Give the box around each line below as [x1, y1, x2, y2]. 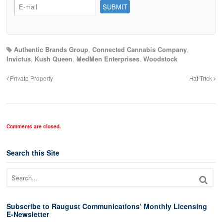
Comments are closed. [6, 122, 61, 130]
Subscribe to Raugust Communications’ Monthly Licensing [6, 201, 207, 212]
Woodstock [143, 54, 177, 63]
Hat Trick [189, 74, 214, 82]
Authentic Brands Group [14, 44, 88, 54]
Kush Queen [35, 54, 72, 63]
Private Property [8, 74, 53, 82]
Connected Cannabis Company [92, 44, 187, 54]
